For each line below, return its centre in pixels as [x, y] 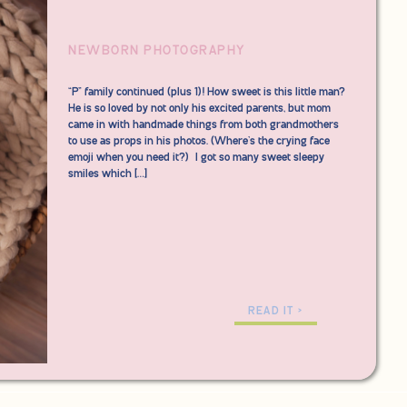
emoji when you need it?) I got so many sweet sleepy [196, 158]
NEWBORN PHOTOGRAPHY [157, 51]
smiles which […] [108, 174]
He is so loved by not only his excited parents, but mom [199, 109]
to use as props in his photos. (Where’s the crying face [199, 141]
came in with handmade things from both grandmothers [203, 125]
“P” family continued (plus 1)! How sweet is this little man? [207, 92]
